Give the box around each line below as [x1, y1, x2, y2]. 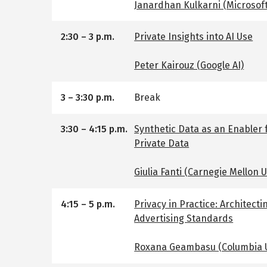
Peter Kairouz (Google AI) [134, 60, 244, 72]
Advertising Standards [134, 213, 234, 225]
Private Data [134, 138, 190, 150]
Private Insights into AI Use [134, 31, 253, 43]
